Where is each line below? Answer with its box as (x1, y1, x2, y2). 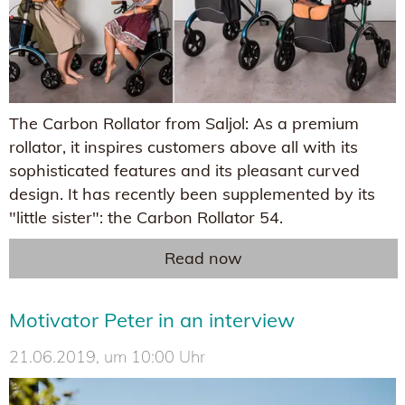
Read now (165, 247, 242, 268)
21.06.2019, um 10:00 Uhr (9, 345, 205, 367)
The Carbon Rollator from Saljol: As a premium (9, 112, 359, 134)
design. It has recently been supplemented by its (9, 183, 375, 204)
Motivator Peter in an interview (9, 306, 295, 333)
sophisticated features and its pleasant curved (9, 159, 360, 181)
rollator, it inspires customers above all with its (9, 136, 358, 157)
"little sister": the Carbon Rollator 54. (9, 206, 283, 228)
